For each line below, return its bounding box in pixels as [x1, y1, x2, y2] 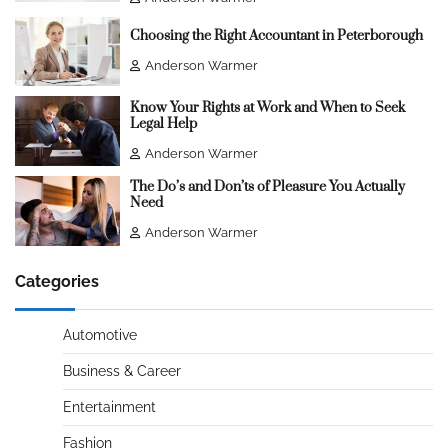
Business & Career [63, 362, 181, 379]
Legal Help [129, 114, 197, 133]
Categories [15, 271, 99, 291]
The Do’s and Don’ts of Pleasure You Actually [129, 178, 405, 197]
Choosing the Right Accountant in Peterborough [129, 27, 423, 45]
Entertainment [63, 398, 156, 415]
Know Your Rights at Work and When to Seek [129, 98, 405, 117]
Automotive [63, 326, 137, 343]
